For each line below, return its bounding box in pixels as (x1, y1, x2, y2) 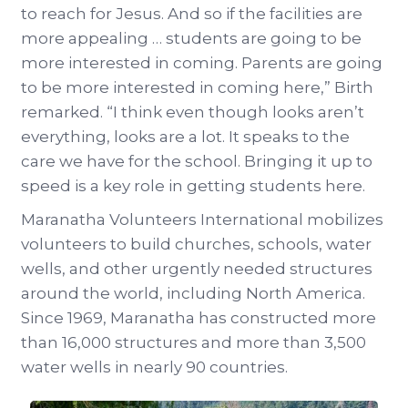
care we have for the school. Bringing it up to (21, 152, 372, 171)
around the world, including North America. (21, 284, 365, 303)
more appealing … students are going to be (21, 29, 362, 48)
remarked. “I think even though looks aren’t (21, 103, 364, 122)
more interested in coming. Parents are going (21, 54, 382, 73)
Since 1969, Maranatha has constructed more (21, 309, 376, 328)
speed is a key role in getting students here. (21, 177, 365, 196)
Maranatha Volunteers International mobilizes (21, 210, 383, 229)
